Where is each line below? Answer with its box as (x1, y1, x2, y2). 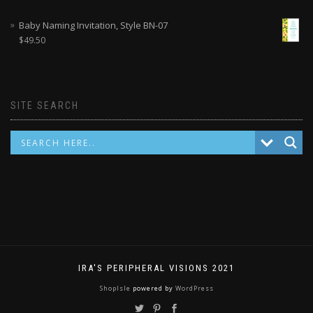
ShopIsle (99, 284, 133, 293)
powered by (132, 284, 173, 293)
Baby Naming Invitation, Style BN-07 (19, 19, 168, 32)
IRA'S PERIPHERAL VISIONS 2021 (78, 263, 235, 274)
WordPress (173, 284, 214, 293)
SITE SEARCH (10, 100, 79, 112)
